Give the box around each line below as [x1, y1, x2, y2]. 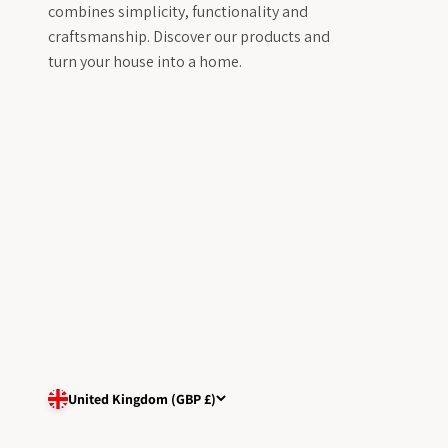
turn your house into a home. [48, 50, 242, 72]
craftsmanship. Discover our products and [48, 25, 330, 47]
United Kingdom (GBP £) [68, 389, 216, 408]
